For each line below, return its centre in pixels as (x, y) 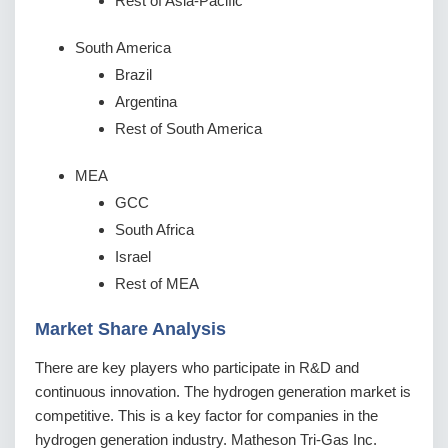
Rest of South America (188, 129)
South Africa (154, 230)
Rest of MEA (157, 284)
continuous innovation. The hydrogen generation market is (223, 392)
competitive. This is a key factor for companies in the (206, 416)
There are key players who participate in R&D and (197, 368)
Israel (133, 257)
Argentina (146, 102)
